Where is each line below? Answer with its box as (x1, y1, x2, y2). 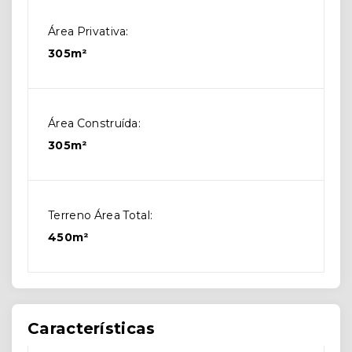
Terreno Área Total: (48, 208, 153, 223)
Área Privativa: (48, 24, 129, 39)
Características (27, 319, 156, 339)
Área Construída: (48, 116, 141, 131)
